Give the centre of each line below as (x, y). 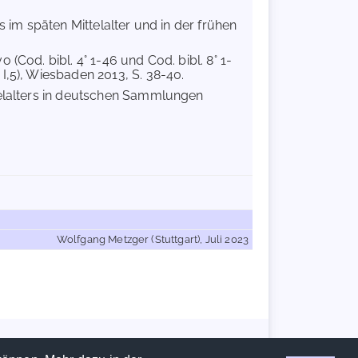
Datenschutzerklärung (209, 343)
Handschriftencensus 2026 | (64, 343)
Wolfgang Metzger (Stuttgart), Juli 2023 (152, 239)
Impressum (139, 343)
